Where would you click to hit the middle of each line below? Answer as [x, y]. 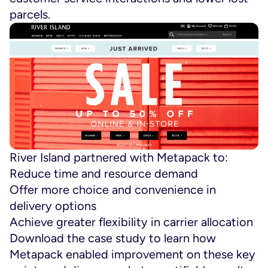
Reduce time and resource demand [104, 174]
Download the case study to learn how [113, 238]
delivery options [53, 206]
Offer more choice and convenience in [113, 190]
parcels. [30, 14]
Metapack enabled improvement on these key [133, 255]
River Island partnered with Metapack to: [119, 158]
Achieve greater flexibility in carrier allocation [131, 222]
